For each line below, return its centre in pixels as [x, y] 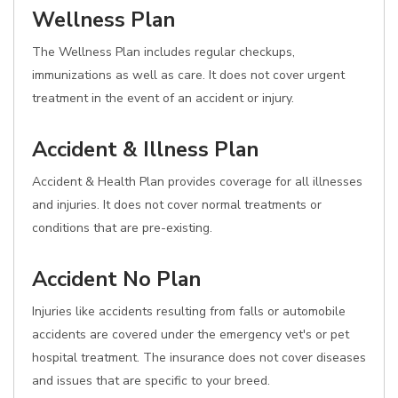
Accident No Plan [116, 279]
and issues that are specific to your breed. [151, 381]
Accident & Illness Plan [145, 149]
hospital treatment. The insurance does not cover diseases [199, 358]
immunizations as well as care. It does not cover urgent [188, 75]
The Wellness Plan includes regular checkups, [163, 52]
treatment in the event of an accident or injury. [163, 98]
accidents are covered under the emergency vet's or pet [191, 334]
